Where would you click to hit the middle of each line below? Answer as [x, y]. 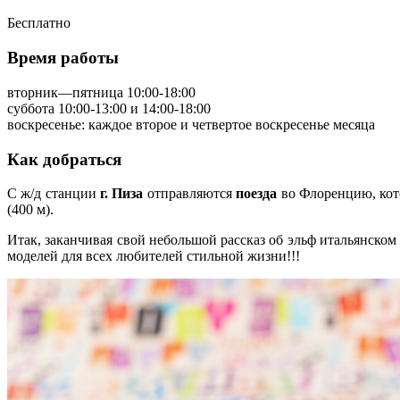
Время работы [63, 58]
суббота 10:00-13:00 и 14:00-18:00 [109, 108]
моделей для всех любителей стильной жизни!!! [154, 256]
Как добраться [64, 159]
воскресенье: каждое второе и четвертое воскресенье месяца [191, 124]
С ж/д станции [54, 194]
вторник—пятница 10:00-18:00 [101, 92]
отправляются [190, 194]
